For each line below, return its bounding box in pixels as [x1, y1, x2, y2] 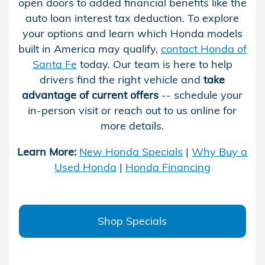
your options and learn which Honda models [22, 27, 243, 41]
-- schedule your [159, 88, 243, 102]
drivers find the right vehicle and [40, 73, 204, 87]
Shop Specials [98, 214, 167, 228]
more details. [101, 119, 164, 133]
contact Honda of [160, 42, 247, 56]
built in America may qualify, [18, 42, 161, 56]
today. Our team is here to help [76, 57, 232, 72]
